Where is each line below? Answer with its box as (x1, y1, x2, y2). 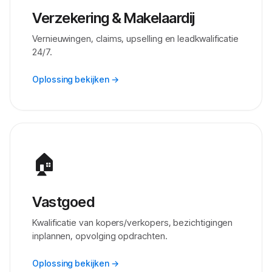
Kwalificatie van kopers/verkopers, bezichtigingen (32, 217, 233, 228)
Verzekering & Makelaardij (32, 9, 195, 27)
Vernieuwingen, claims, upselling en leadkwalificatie (32, 33, 239, 44)
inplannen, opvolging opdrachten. (32, 230, 168, 242)
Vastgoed (32, 193, 95, 211)
